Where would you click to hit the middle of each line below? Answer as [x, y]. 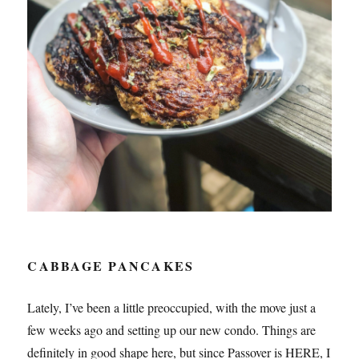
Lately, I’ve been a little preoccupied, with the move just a [172, 308]
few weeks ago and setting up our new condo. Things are [172, 330]
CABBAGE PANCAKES [111, 266]
